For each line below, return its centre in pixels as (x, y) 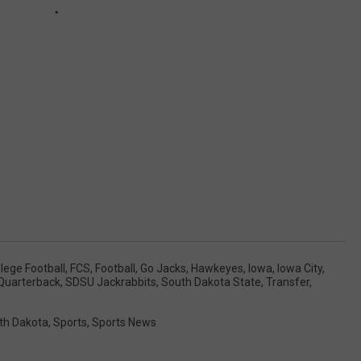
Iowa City (300, 268)
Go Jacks (163, 268)
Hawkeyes (217, 268)
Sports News (124, 322)
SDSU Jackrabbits (111, 282)
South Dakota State (211, 282)
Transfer (288, 282)
